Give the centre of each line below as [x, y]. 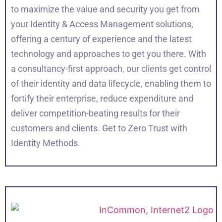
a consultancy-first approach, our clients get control [111, 69]
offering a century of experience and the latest [101, 39]
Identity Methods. [46, 143]
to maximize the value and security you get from [105, 9]
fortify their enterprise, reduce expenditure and [102, 99]
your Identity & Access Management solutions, [102, 24]
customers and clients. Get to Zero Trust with [99, 128]
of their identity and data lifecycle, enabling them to [111, 84]
